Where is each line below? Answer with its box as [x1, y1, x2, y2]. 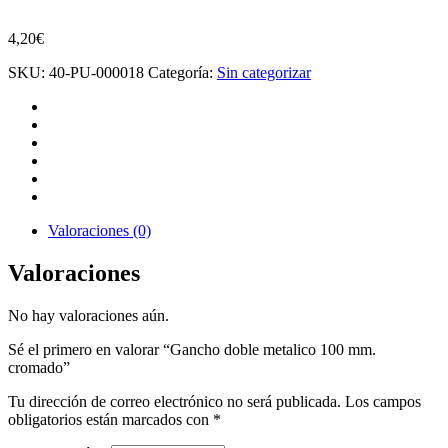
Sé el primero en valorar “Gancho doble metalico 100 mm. [8, 340, 376, 358]
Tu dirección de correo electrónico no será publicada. [8, 392, 341, 410]
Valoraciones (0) [48, 221, 151, 239]
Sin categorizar [217, 63, 311, 81]
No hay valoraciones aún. [8, 306, 169, 324]
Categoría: [148, 63, 217, 81]
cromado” [8, 358, 70, 376]
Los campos [345, 392, 421, 410]
